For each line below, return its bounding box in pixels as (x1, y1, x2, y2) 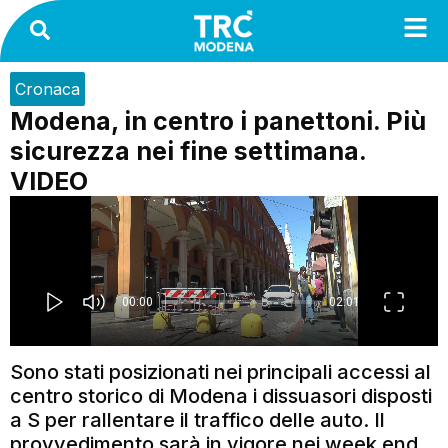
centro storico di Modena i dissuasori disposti (10, 383, 432, 408)
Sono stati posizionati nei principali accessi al (10, 359, 431, 384)
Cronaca (15, 78, 80, 99)
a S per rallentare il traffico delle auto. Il (10, 407, 385, 432)
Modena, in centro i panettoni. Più (10, 105, 426, 136)
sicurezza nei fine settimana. (10, 135, 366, 166)
